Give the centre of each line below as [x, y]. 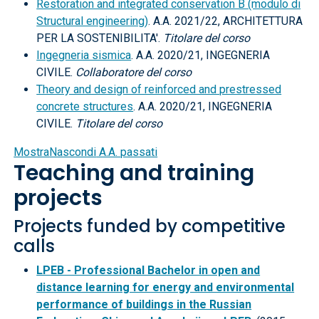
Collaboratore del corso [134, 72]
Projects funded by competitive [150, 226]
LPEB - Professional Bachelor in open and [148, 270]
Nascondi [73, 152]
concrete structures [85, 106]
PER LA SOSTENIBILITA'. [100, 38]
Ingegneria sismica [84, 55]
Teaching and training [134, 173]
